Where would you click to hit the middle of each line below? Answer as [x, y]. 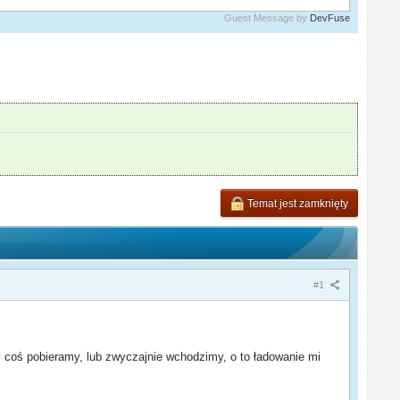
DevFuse [329, 17]
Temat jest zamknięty [296, 203]
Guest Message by [267, 17]
